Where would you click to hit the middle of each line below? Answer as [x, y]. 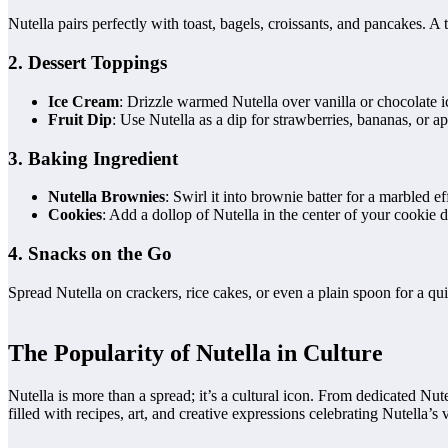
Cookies [75, 215]
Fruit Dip [80, 119]
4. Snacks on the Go [90, 253]
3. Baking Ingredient [93, 158]
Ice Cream [83, 101]
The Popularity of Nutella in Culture [195, 352]
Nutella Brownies [106, 197]
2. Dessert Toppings [87, 63]
